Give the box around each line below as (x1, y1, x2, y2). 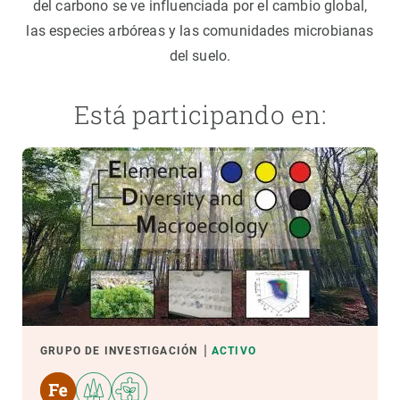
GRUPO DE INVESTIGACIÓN (40, 345, 198, 357)
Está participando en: (74, 98, 326, 131)
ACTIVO (211, 345, 257, 357)
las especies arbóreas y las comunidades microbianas (26, 22, 374, 39)
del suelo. (169, 47, 231, 64)
